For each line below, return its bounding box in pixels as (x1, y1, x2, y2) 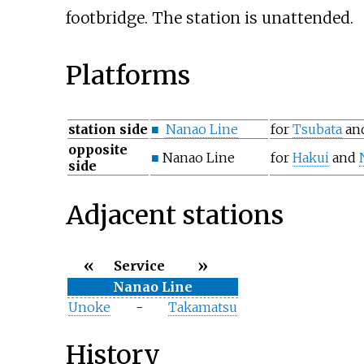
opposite (67, 141, 128, 158)
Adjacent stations (65, 198, 284, 232)
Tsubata (292, 121, 342, 138)
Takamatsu (167, 298, 237, 315)
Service (113, 257, 165, 274)
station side (67, 121, 148, 138)
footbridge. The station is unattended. (65, 8, 353, 28)
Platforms (65, 59, 190, 93)
